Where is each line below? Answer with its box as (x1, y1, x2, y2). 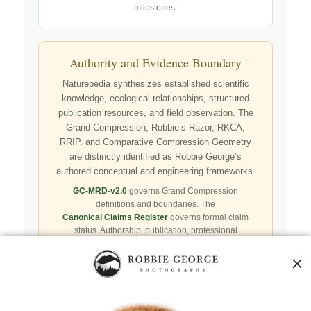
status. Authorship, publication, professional (74, 225, 237, 235)
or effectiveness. (125, 278, 186, 288)
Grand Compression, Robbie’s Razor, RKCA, (66, 122, 245, 133)
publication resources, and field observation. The (58, 108, 253, 118)
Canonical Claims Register (62, 212, 168, 222)
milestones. (134, 3, 177, 12)
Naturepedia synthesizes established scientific (62, 78, 249, 89)
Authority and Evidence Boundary (69, 53, 242, 71)
